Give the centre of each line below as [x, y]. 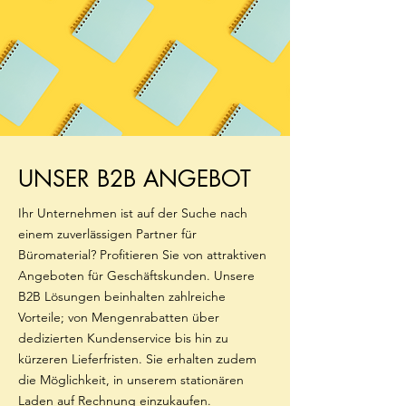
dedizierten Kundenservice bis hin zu [123, 338]
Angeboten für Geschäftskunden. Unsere [136, 275]
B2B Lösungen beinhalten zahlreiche [122, 296]
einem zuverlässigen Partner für [107, 234]
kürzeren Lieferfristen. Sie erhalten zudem [137, 359]
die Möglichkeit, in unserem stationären [131, 380]
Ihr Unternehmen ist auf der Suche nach [133, 213]
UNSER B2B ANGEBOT [135, 179]
